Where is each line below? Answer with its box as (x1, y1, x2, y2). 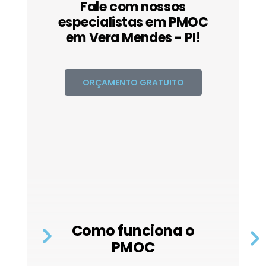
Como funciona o (71, 220, 195, 240)
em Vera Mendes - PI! (65, 28, 201, 47)
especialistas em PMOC (58, 12, 208, 31)
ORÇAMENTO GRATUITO (82, 76, 184, 88)
